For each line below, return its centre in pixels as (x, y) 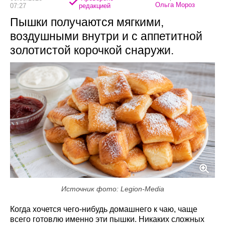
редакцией (94, 6)
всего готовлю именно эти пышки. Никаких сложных (107, 219)
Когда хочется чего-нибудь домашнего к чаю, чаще (104, 209)
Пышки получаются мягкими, (87, 22)
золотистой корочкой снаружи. (92, 50)
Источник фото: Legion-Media (113, 189)
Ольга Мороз (175, 5)
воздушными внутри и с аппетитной (106, 36)
